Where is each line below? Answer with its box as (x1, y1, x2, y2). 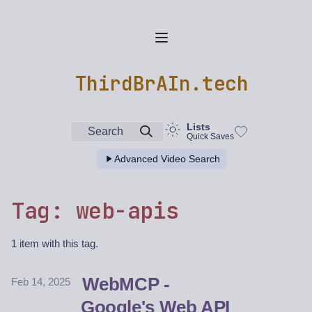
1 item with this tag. (11, 237, 98, 250)
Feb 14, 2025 (11, 276, 70, 288)
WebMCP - (81, 274, 170, 295)
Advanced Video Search (114, 153, 220, 164)
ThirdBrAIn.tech (75, 70, 249, 96)
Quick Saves (186, 131, 234, 141)
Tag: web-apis (11, 196, 179, 226)
